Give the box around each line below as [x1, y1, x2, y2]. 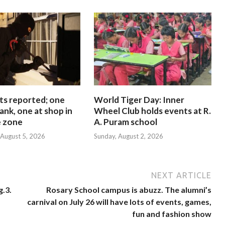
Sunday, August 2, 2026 [93, 132, 163, 141]
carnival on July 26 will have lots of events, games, [27, 197, 212, 207]
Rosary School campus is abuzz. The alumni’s [46, 185, 212, 195]
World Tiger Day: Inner [93, 94, 184, 105]
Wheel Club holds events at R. [93, 105, 211, 116]
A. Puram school [93, 116, 157, 127]
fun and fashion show [132, 209, 212, 219]
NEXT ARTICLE [151, 171, 212, 180]
